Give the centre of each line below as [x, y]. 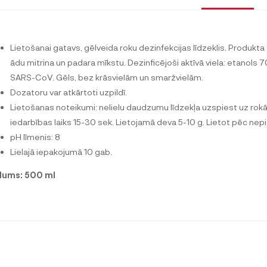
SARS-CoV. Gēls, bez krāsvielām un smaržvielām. [107, 77]
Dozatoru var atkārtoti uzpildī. [69, 92]
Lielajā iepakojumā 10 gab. [61, 151]
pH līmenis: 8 [35, 136]
